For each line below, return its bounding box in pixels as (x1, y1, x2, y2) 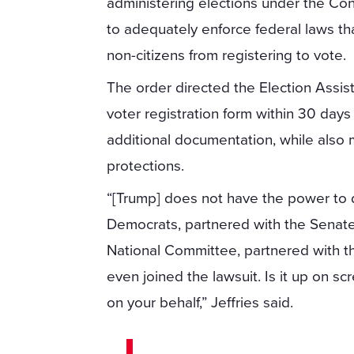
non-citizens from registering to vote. (107, 47, 347, 65)
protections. (107, 157, 185, 175)
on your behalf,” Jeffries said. (107, 294, 294, 312)
